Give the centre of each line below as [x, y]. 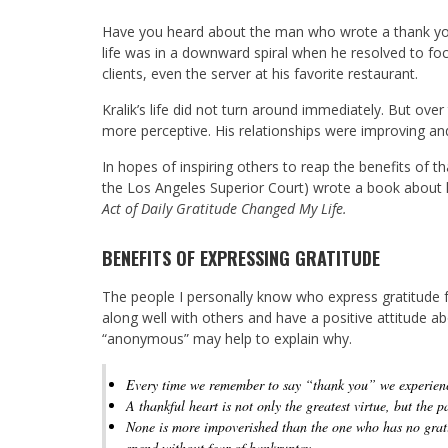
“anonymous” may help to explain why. [227, 338]
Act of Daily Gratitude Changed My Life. [224, 208]
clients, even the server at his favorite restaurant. [260, 73]
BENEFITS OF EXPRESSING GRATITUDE [241, 257]
